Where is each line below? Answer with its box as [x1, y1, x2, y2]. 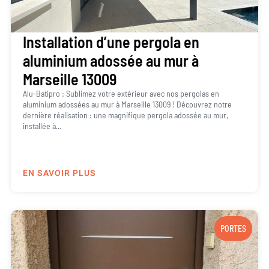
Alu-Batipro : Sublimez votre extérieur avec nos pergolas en [22, 88, 219, 99]
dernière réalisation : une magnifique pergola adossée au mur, [22, 110, 228, 121]
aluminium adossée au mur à [22, 51, 199, 70]
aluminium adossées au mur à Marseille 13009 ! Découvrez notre [22, 99, 232, 110]
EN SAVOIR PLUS [22, 166, 96, 180]
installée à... [22, 121, 61, 131]
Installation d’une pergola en [22, 32, 199, 52]
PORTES [220, 223, 247, 234]
